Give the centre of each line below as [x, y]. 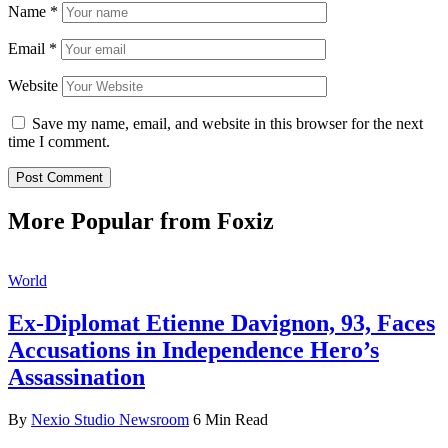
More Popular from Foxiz [141, 220]
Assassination [76, 377]
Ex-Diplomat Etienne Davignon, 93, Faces [221, 323]
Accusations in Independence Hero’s [193, 350]
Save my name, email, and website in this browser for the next [227, 123]
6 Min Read [230, 420]
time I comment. [59, 141]
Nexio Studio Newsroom [110, 420]
